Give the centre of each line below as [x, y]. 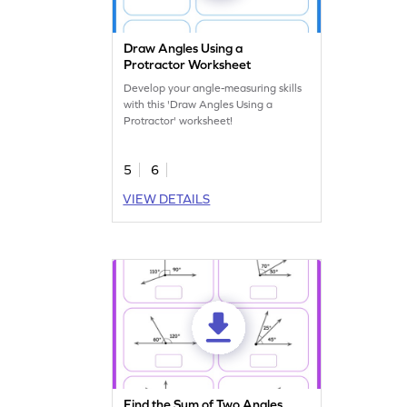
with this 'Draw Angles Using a [199, 104]
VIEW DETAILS [167, 199]
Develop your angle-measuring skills [213, 88]
